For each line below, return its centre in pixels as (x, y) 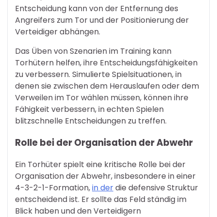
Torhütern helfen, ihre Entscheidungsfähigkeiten (106, 63)
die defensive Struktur (156, 187)
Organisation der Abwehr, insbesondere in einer (105, 176)
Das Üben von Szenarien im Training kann (93, 51)
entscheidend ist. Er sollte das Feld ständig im (101, 199)
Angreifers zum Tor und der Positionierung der (102, 20)
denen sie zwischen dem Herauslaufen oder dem (107, 86)
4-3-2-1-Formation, (54, 187)
